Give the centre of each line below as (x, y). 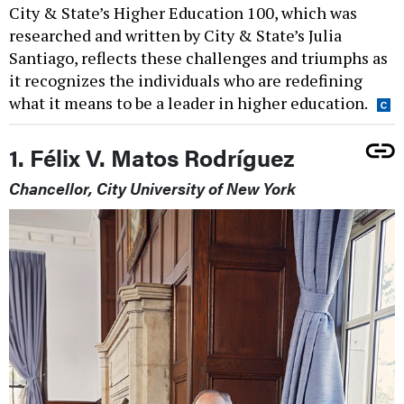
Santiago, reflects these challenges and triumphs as (198, 58)
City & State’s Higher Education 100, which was (183, 13)
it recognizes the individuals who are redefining (186, 81)
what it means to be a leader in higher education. (188, 103)
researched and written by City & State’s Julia (175, 36)
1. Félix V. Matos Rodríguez (152, 158)
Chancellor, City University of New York (152, 188)
